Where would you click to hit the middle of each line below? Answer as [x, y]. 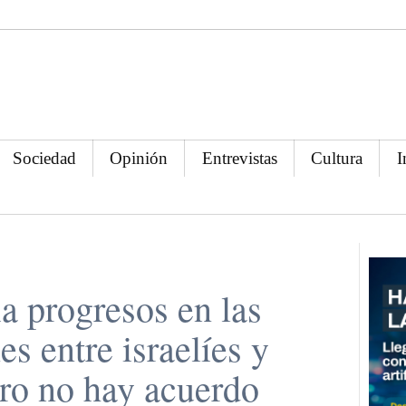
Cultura [337, 158]
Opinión [139, 158]
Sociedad [45, 158]
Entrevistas [239, 158]
